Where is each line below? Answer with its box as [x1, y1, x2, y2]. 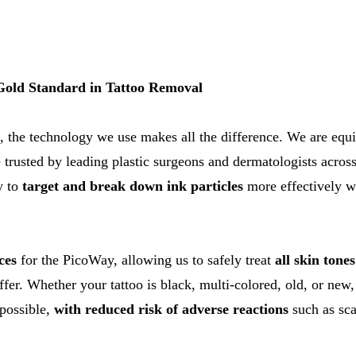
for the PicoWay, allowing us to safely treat [17, 252, 275, 268]
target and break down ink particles [22, 178, 243, 194]
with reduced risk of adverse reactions [54, 301, 288, 317]
